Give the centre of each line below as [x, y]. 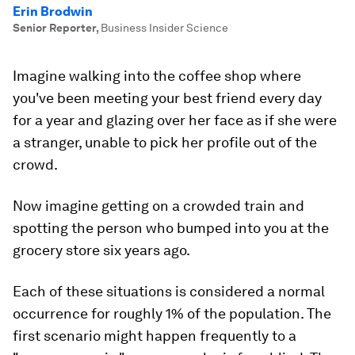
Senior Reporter [54, 28]
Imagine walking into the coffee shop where [157, 76]
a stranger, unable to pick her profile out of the [165, 142]
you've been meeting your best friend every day [167, 98]
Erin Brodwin [53, 11]
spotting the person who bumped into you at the [171, 228]
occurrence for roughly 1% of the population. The [172, 313]
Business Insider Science [164, 28]
